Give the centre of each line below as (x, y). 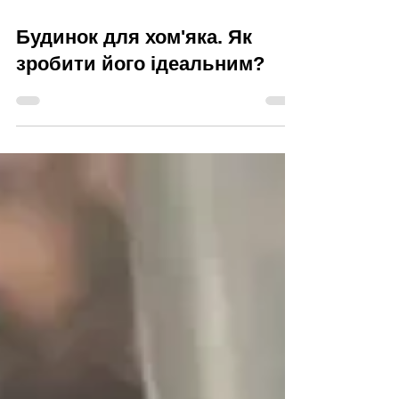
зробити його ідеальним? (140, 135)
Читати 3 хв (45, 64)
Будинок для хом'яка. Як (134, 108)
